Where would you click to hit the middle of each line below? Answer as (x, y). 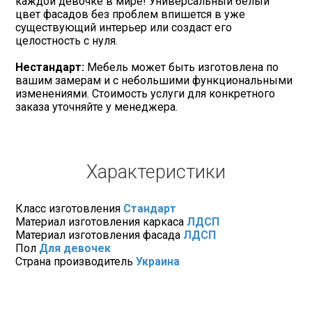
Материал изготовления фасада (98, 235)
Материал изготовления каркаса (100, 221)
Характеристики (156, 172)
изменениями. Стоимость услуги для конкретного (145, 93)
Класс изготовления (68, 208)
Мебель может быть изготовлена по (181, 67)
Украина (158, 261)
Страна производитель (74, 261)
